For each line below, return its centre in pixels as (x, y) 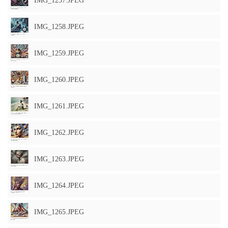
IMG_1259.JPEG (59, 53)
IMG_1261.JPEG (59, 106)
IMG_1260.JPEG (59, 80)
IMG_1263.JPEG (59, 159)
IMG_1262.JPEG (59, 133)
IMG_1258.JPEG (59, 27)
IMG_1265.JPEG (59, 212)
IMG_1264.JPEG (59, 186)
